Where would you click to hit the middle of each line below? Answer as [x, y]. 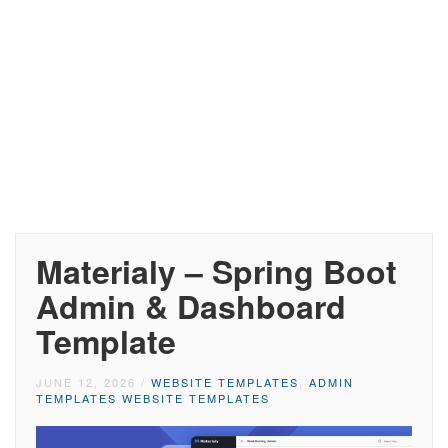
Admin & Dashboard [191, 306]
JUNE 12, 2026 [86, 382]
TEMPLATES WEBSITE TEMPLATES [153, 398]
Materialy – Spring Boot [216, 271]
